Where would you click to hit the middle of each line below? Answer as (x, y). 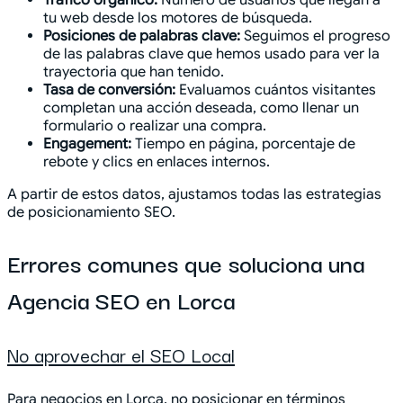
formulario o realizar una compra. (155, 125)
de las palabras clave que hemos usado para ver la (211, 54)
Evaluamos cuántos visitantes (276, 90)
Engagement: (87, 143)
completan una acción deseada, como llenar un (201, 107)
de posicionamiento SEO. (91, 212)
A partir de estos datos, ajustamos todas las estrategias (194, 194)
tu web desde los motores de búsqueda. (178, 18)
